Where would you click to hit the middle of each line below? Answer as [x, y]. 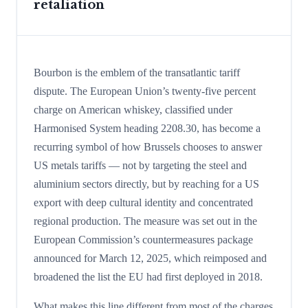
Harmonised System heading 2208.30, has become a [147, 128]
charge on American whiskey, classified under [133, 109]
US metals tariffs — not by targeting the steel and [140, 165]
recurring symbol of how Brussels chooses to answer [148, 146]
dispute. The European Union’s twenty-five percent [145, 91]
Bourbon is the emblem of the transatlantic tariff [137, 72]
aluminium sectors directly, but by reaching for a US [146, 184]
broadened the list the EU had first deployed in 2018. [148, 276]
